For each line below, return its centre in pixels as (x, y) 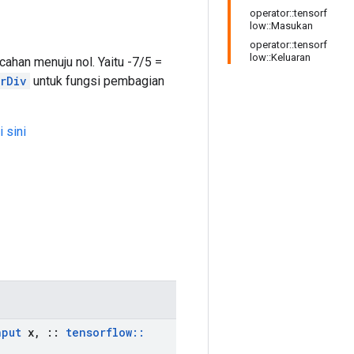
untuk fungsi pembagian (97, 81)
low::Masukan (281, 26)
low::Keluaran (280, 57)
